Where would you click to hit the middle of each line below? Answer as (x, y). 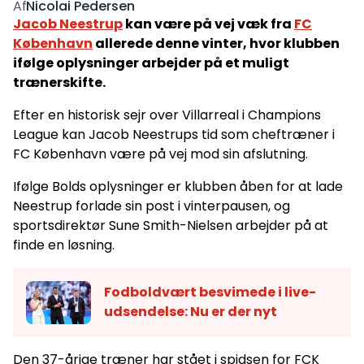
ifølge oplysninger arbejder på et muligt (151, 63)
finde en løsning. (64, 245)
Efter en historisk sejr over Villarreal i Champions (167, 115)
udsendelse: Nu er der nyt (191, 312)
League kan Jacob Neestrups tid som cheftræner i (174, 135)
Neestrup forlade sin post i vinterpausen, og (152, 206)
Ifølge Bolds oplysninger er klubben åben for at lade (178, 187)
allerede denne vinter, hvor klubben (216, 44)
